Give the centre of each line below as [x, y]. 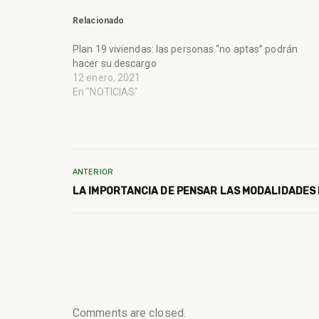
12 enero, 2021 [107, 77]
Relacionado [99, 20]
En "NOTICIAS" [106, 91]
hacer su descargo [115, 63]
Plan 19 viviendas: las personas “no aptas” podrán [185, 49]
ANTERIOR [93, 172]
